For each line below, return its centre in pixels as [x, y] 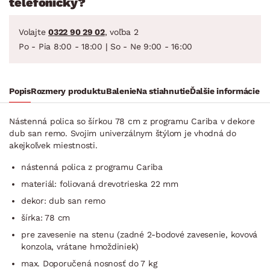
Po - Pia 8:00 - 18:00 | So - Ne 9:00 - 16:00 [105, 46]
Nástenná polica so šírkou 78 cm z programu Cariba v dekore [132, 121]
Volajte [33, 32]
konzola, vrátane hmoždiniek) [80, 246]
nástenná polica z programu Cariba [92, 167]
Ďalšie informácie [224, 91]
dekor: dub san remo [63, 200]
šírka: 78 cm [46, 217]
